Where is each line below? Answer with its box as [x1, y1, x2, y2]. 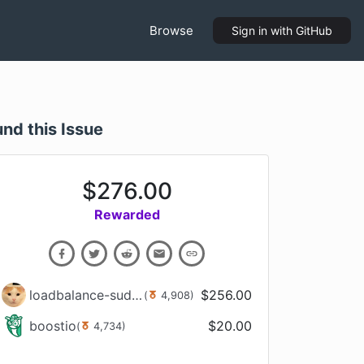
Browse [149, 22, 193, 38]
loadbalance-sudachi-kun [132, 287, 142, 303]
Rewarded [93, 206, 160, 223]
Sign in [232, 24, 267, 37]
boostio [29, 318, 76, 334]
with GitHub [267, 24, 332, 37]
